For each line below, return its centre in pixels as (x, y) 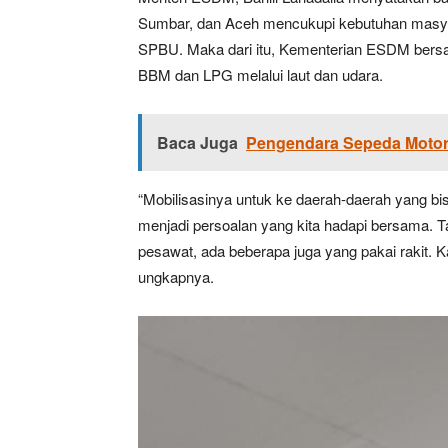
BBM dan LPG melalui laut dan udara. (260, 74)
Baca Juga (197, 142)
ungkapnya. (176, 276)
